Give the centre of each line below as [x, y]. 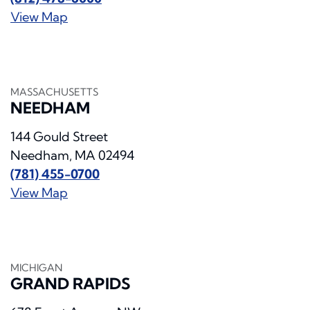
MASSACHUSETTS [54, 92]
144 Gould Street [59, 137]
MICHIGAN [36, 268]
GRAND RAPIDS [70, 284]
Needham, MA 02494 [72, 156]
